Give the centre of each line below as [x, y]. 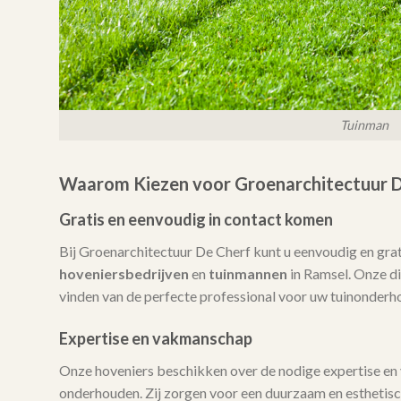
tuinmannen [247, 274]
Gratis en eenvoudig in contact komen [196, 220]
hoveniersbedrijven [124, 274]
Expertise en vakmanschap [155, 338]
